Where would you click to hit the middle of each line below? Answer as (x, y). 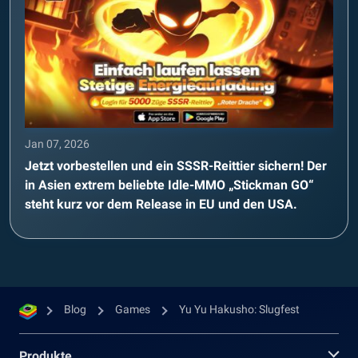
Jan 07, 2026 (57, 144)
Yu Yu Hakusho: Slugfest (239, 309)
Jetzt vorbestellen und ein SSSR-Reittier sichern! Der (176, 166)
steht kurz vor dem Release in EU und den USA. (161, 204)
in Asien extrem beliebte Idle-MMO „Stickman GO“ (169, 185)
